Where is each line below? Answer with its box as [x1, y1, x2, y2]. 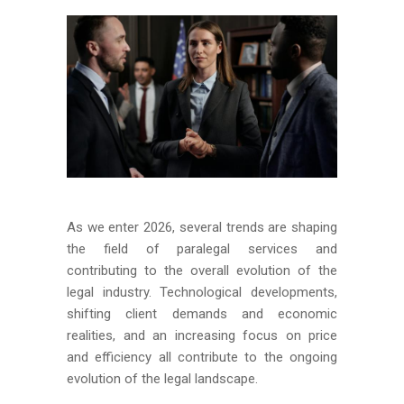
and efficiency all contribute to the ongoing [67, 349, 337, 365]
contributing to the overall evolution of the [67, 262, 337, 279]
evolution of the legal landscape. [67, 371, 258, 387]
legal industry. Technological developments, [67, 284, 337, 300]
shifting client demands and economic [67, 306, 337, 322]
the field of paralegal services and [67, 241, 337, 257]
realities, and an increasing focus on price [67, 327, 337, 344]
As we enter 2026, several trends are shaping [67, 219, 337, 235]
